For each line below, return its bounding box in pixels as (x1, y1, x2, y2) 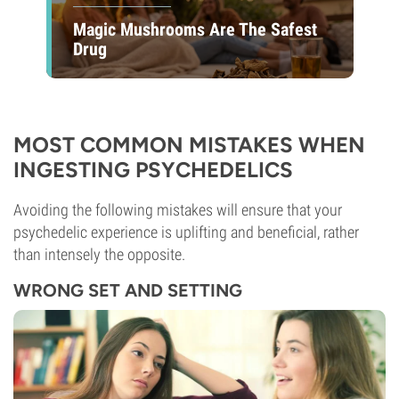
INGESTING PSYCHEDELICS (13, 157, 293, 183)
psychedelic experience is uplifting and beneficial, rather (13, 223, 359, 241)
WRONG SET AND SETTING (13, 280, 242, 301)
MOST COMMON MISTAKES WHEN (13, 132, 365, 158)
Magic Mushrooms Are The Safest (72, 18, 317, 40)
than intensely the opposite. (13, 245, 185, 264)
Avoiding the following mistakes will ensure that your (13, 200, 342, 219)
